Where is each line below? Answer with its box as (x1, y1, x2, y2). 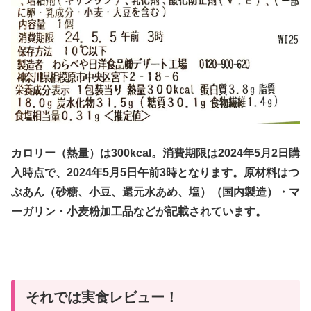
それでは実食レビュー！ (26, 289, 178, 305)
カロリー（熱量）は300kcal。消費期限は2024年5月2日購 (11, 146, 300, 159)
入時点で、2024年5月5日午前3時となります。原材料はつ (11, 166, 299, 178)
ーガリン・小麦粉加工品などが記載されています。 (11, 205, 267, 217)
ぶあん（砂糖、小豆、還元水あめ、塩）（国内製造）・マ (11, 185, 300, 198)
